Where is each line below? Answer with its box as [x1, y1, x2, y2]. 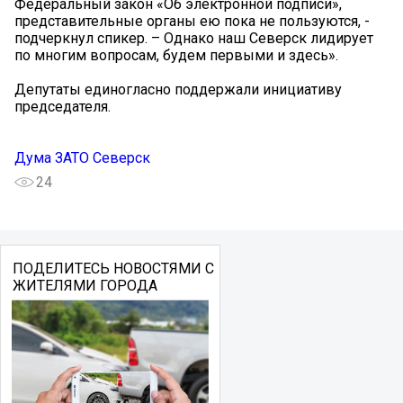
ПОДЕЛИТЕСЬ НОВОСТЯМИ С [12, 259, 214, 277]
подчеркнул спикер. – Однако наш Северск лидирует [14, 29, 373, 47]
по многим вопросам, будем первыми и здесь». [14, 46, 338, 64]
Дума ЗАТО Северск [14, 148, 150, 166]
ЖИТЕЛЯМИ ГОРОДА [12, 276, 157, 294]
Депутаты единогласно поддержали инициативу [14, 80, 342, 98]
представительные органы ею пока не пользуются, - [14, 12, 370, 30]
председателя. [14, 97, 111, 115]
